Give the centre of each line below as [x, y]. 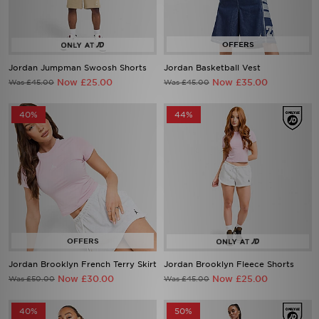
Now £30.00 [86, 279]
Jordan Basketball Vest [212, 68]
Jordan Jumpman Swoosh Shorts [78, 68]
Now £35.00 [240, 82]
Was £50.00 [32, 278]
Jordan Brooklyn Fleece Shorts [229, 264]
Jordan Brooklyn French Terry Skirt [83, 264]
